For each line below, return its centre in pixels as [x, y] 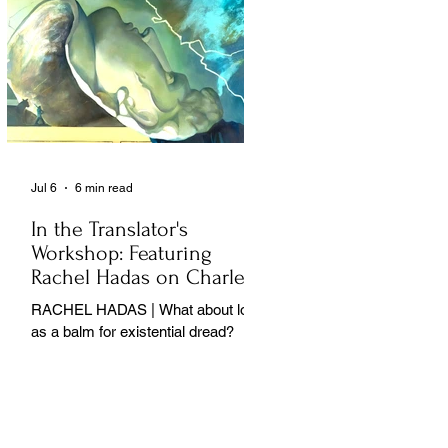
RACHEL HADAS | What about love [95, 309]
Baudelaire [78, 300]
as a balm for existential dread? [132, 331]
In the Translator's [109, 228]
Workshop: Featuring [121, 252]
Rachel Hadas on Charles [142, 276]
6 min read [104, 187]
